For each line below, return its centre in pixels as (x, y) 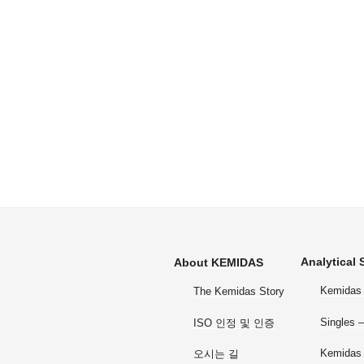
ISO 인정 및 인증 (234, 323)
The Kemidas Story (239, 292)
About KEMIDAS (219, 263)
